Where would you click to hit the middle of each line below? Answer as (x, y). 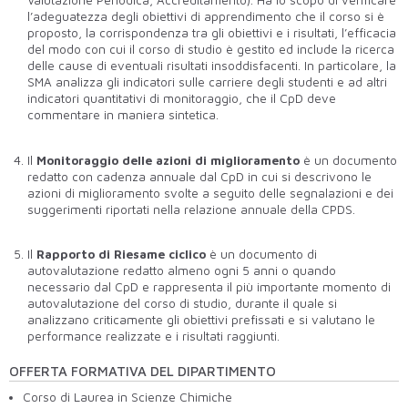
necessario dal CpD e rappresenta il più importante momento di (209, 287)
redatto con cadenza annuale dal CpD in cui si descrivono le (199, 176)
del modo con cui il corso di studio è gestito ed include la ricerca (211, 50)
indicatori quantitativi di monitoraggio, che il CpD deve (182, 99)
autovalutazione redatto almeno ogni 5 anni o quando (182, 271)
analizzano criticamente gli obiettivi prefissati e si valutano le (201, 320)
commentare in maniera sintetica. (123, 115)
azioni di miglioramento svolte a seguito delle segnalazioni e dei (210, 193)
